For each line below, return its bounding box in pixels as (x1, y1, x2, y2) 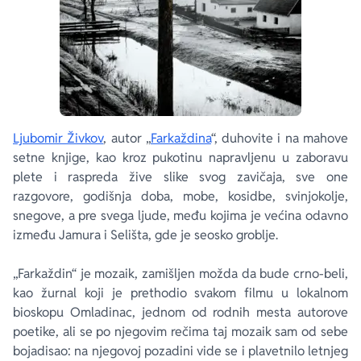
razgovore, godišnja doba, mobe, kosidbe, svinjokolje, (13, 188, 348, 205)
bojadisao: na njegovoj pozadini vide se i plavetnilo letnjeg (13, 342, 348, 359)
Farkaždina (150, 130, 211, 147)
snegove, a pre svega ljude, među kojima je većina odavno (13, 207, 348, 224)
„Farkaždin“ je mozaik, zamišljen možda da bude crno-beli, (13, 265, 348, 282)
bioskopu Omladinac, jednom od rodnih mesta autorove (13, 304, 348, 321)
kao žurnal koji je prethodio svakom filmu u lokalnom (13, 284, 348, 301)
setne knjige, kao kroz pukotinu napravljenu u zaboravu (13, 149, 348, 166)
